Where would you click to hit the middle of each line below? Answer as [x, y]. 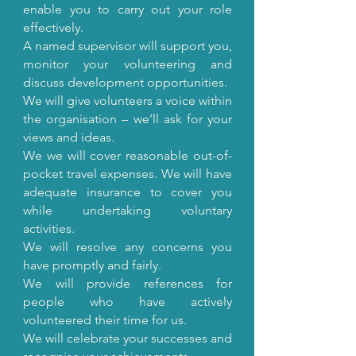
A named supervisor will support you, [128, 46]
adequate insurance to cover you [128, 192]
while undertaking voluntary [128, 210]
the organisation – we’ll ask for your [128, 119]
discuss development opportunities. [125, 82]
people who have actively [128, 302]
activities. [49, 228]
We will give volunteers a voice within [128, 101]
